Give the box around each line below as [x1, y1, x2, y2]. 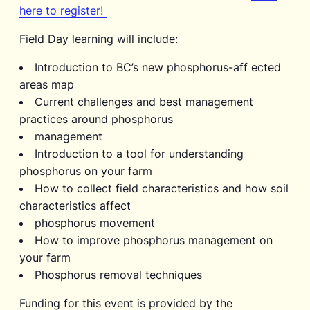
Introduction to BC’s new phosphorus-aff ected [35, 60, 281, 74]
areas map [19, 77, 74, 91]
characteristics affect [19, 198, 131, 212]
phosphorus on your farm [19, 163, 152, 178]
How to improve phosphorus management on [35, 232, 273, 247]
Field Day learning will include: [19, 31, 178, 46]
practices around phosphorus [19, 111, 173, 126]
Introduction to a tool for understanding [35, 146, 244, 161]
